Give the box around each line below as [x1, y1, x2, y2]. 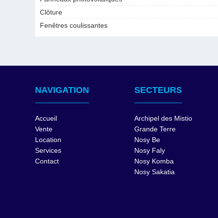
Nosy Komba [134, 157, 174, 165]
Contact [35, 157, 59, 165]
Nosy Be [134, 136, 160, 144]
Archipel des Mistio [134, 114, 192, 122]
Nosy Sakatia [134, 168, 175, 176]
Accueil [35, 114, 57, 122]
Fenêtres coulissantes [40, 21, 108, 29]
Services [35, 146, 61, 154]
